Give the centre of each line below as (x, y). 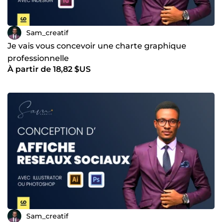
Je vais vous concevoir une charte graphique (97, 46)
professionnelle (38, 58)
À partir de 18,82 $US (49, 69)
